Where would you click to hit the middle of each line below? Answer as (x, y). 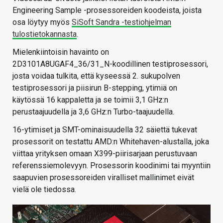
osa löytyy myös (42, 22)
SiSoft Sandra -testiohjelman (121, 22)
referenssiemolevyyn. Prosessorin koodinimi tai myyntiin (111, 166)
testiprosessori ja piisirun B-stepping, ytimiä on (95, 88)
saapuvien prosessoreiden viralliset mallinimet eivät (103, 178)
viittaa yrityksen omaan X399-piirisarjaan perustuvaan (105, 154)
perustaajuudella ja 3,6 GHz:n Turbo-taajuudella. (93, 112)
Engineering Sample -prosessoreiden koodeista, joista (107, 10)
